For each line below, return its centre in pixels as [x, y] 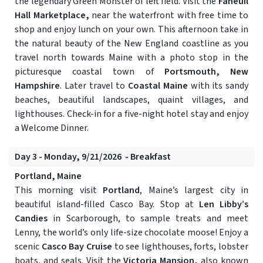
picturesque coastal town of [90, 72]
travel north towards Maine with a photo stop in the [131, 58]
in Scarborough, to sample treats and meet [148, 219]
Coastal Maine [158, 86]
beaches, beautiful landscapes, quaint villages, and [131, 100]
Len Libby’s [224, 205]
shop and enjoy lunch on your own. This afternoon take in [131, 30]
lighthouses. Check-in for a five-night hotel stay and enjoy [131, 114]
